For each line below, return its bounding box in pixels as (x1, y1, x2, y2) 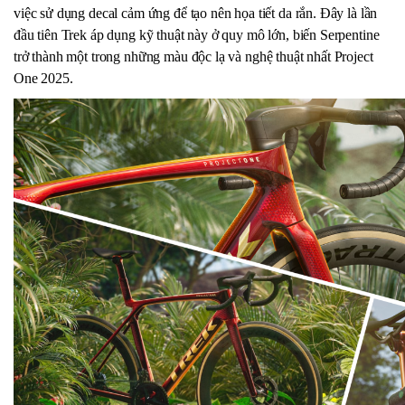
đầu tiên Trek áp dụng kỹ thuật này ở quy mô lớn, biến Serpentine (14, 27, 380, 43)
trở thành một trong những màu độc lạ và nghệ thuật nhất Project (14, 49, 373, 65)
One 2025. (14, 71, 73, 87)
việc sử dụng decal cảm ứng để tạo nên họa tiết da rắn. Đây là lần (14, 5, 378, 22)
